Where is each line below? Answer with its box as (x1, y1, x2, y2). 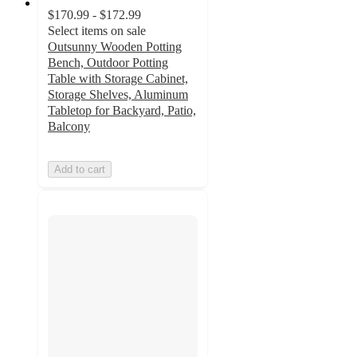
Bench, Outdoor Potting (48, 56, 168, 70)
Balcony (48, 120, 90, 134)
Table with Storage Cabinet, (48, 72, 188, 86)
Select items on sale (48, 24, 146, 38)
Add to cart (54, 163, 105, 176)
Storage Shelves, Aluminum (48, 88, 188, 102)
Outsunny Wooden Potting (48, 40, 182, 54)
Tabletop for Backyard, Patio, (48, 104, 196, 118)
